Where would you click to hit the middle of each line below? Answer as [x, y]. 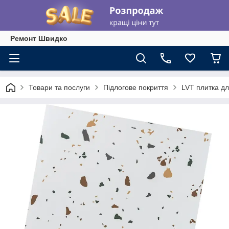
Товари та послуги [59, 87]
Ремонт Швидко [39, 38]
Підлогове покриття [136, 87]
